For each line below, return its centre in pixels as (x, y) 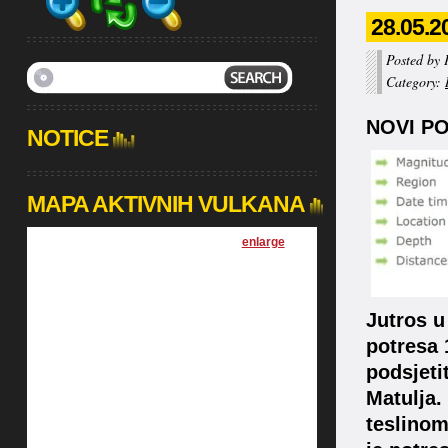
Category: (415, 81)
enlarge (263, 242)
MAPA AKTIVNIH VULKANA (165, 204)
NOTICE (67, 138)
